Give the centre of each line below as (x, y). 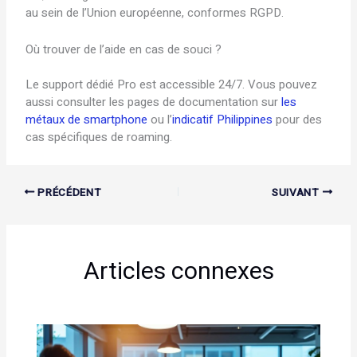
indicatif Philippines (223, 120)
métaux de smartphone (87, 120)
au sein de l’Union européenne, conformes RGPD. (155, 12)
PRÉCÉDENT (68, 192)
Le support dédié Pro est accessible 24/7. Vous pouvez (172, 85)
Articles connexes (178, 272)
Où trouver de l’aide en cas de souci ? (124, 49)
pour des (298, 120)
